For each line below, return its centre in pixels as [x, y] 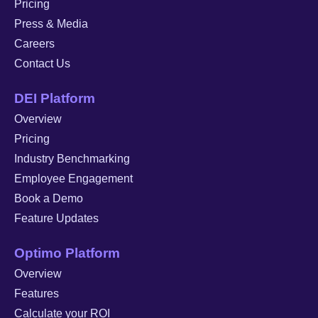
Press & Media [51, 23]
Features [37, 293]
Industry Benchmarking [72, 158]
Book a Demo [49, 198]
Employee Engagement [73, 178]
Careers [34, 43]
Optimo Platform [67, 253]
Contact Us [42, 63]
